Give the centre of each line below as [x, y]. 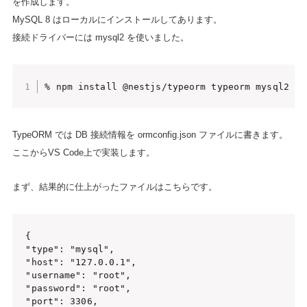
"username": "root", [78, 275]
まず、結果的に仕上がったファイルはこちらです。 [114, 187]
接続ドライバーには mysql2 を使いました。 [100, 37]
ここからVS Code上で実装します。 [83, 153]
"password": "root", [78, 288]
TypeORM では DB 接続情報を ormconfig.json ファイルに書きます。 [150, 135]
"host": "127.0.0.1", [81, 262]
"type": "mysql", [70, 249]
